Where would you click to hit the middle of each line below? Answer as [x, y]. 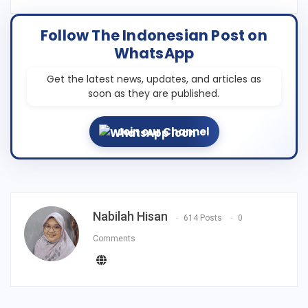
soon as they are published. [154, 93]
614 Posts [203, 218]
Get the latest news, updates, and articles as [154, 79]
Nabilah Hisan [130, 217]
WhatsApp [154, 53]
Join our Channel [163, 131]
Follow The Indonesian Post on [154, 35]
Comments [114, 238]
